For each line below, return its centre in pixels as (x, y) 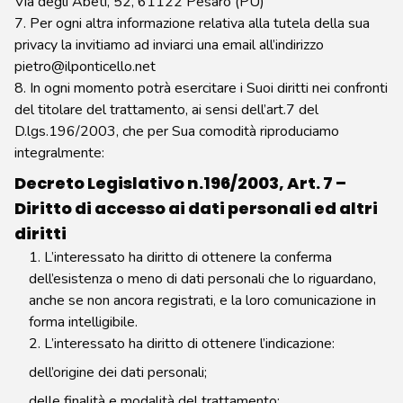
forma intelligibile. (83, 322)
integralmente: (59, 153)
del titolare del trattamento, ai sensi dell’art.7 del (166, 110)
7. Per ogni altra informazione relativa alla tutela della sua (192, 23)
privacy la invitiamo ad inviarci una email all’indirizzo (169, 45)
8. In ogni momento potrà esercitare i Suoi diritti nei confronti (201, 88)
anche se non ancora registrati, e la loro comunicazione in (202, 300)
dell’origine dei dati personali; (118, 372)
